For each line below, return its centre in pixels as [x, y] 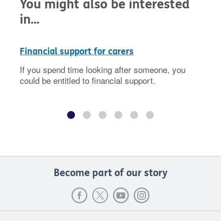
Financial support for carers [77, 52]
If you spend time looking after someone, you [103, 70]
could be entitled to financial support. [88, 80]
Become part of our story [110, 173]
